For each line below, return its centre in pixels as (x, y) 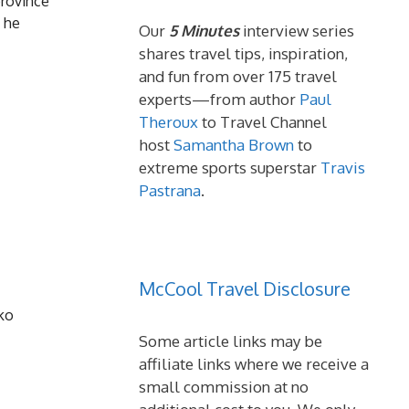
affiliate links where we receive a (254, 364)
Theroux (168, 122)
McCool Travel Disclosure (245, 288)
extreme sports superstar (230, 168)
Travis (343, 168)
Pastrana (170, 190)
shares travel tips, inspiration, (243, 53)
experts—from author (219, 99)
